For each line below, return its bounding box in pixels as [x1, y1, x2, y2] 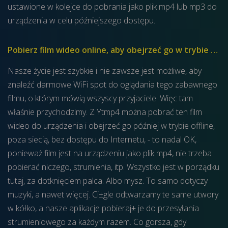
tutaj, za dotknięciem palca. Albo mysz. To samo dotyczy [8, 175, 208, 186]
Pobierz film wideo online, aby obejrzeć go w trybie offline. [211, 44, 218, 55]
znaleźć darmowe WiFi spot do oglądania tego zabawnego [8, 79, 217, 90]
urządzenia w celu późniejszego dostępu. [8, 15, 155, 26]
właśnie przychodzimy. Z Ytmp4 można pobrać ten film [8, 106, 202, 118]
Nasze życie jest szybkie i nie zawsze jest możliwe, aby [8, 65, 202, 76]
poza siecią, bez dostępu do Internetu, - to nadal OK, [8, 134, 196, 145]
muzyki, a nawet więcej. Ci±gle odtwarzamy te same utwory [8, 189, 218, 200]
